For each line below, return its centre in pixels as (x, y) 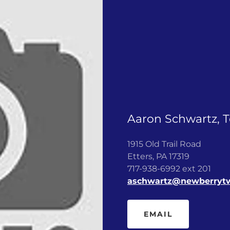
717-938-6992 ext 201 (169, 168)
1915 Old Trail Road (164, 144)
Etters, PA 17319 (159, 156)
